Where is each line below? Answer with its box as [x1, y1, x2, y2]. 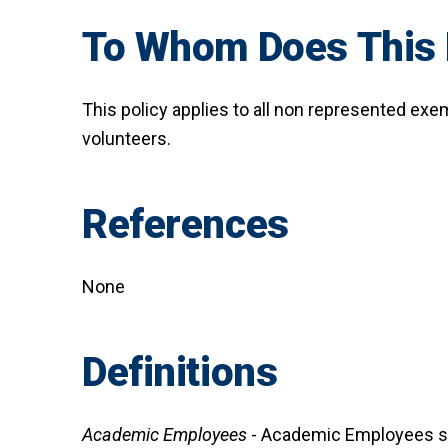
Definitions [82, 349, 278, 397]
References [82, 201, 289, 249]
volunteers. [82, 128, 171, 150]
